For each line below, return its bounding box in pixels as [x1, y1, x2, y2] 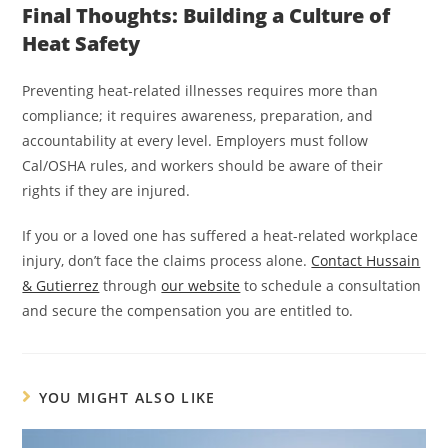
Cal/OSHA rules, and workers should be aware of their [22, 156, 384, 176]
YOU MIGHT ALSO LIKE [38, 388, 216, 408]
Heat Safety [22, 30, 141, 58]
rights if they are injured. [22, 181, 191, 201]
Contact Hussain [311, 251, 421, 271]
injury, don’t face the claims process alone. [22, 251, 312, 271]
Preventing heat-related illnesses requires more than [22, 81, 379, 101]
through [99, 276, 162, 296]
